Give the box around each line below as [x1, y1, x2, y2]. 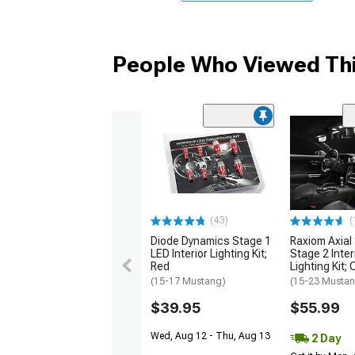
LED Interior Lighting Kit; [151, 247, 267, 261]
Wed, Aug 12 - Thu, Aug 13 [151, 330, 270, 342]
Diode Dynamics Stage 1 [151, 235, 271, 248]
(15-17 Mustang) [151, 276, 226, 288]
